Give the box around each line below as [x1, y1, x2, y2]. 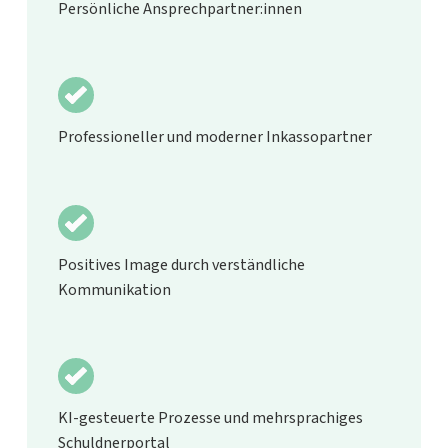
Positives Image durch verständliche [58, 253, 306, 276]
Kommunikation [58, 278, 172, 301]
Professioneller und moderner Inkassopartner [58, 125, 373, 148]
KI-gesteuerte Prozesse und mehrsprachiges [58, 406, 364, 429]
